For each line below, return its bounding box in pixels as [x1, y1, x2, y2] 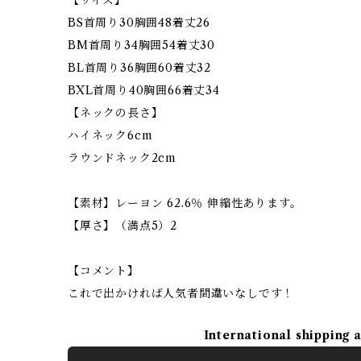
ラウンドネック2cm [68, 150, 176, 165]
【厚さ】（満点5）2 [68, 218, 178, 233]
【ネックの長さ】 [68, 105, 164, 120]
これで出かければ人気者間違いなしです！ [68, 285, 295, 301]
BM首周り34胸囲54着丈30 [68, 37, 216, 52]
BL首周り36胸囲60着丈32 [68, 60, 212, 75]
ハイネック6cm [68, 127, 153, 143]
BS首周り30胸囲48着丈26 [68, 15, 211, 30]
